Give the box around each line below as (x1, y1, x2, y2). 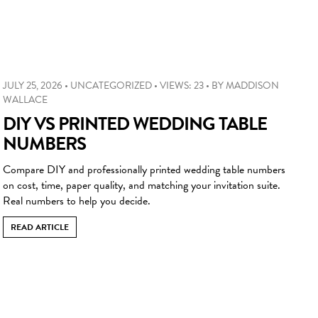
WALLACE (3, 92, 48, 107)
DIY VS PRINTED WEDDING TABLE (3, 109, 267, 138)
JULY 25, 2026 (3, 77, 62, 93)
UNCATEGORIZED (70, 77, 152, 93)
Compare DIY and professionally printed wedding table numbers (3, 160, 285, 178)
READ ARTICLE (11, 220, 69, 234)
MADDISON (226, 77, 279, 93)
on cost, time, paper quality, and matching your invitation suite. (3, 176, 280, 194)
